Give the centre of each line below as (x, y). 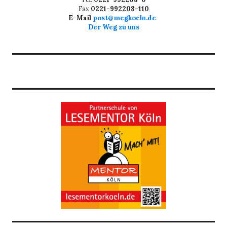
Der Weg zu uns (113, 27)
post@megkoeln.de (126, 18)
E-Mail (80, 18)
